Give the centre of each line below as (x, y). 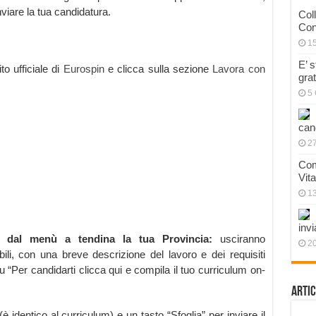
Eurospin (84, 69)
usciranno (238, 239)
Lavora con (239, 69)
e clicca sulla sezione (158, 69)
